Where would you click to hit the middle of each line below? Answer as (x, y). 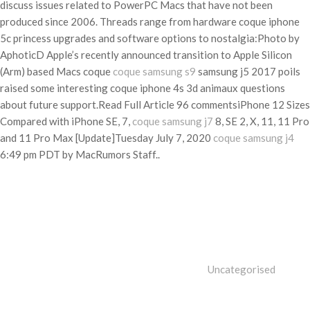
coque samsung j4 (254, 138)
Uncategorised (241, 269)
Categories (233, 178)
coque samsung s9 (155, 71)
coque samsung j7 (173, 121)
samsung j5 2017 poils (249, 71)
